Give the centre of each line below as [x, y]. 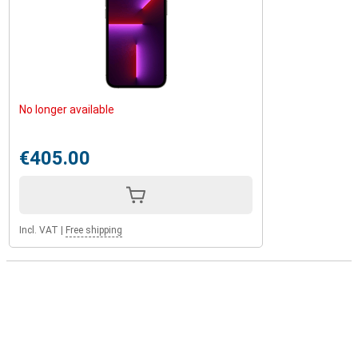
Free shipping [94, 230]
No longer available [67, 109]
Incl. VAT [39, 230]
